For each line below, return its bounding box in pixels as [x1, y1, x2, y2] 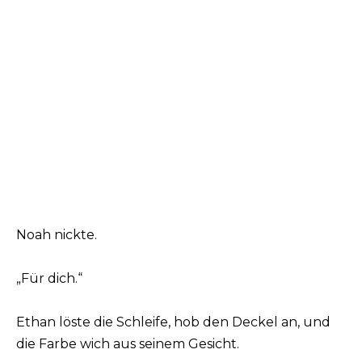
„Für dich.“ [16, 270, 82, 286]
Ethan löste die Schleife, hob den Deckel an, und [16, 314, 330, 330]
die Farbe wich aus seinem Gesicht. [16, 336, 239, 352]
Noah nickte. [16, 226, 97, 242]
